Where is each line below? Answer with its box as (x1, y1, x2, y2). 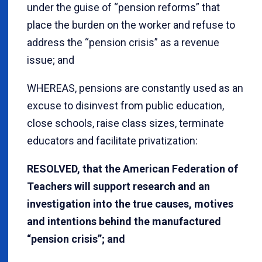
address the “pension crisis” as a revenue (27, 36, 219, 49)
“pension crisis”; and (27, 233, 125, 246)
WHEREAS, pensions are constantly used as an (27, 82, 243, 95)
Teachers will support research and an (27, 180, 210, 193)
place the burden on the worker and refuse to (27, 19, 235, 32)
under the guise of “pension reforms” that (27, 1, 220, 14)
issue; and (27, 54, 74, 67)
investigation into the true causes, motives (27, 198, 233, 211)
